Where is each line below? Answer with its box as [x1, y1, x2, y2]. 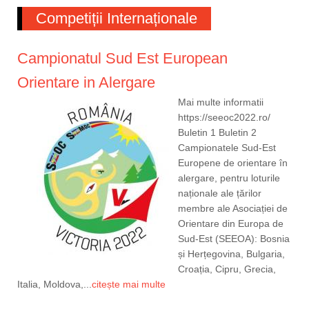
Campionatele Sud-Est [178, 142, 276, 154]
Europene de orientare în [178, 157, 288, 169]
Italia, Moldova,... [17, 279, 92, 290]
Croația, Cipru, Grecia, [178, 263, 276, 275]
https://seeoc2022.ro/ [178, 112, 270, 123]
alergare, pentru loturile [178, 172, 280, 184]
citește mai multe [92, 279, 166, 290]
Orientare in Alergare [17, 74, 155, 92]
